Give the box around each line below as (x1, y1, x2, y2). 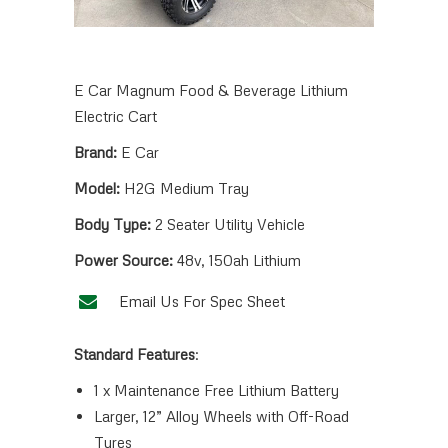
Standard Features (74, 345, 195, 363)
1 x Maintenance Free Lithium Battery (94, 381, 339, 399)
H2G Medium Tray (124, 179, 249, 197)
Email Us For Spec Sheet (119, 292, 285, 310)
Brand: (74, 143, 121, 161)
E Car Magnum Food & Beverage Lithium (74, 81, 348, 99)
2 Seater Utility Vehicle (151, 215, 305, 233)
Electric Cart (74, 107, 157, 125)
